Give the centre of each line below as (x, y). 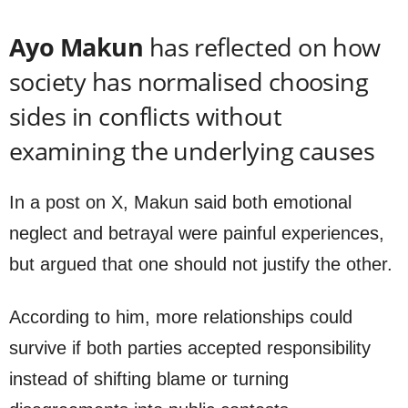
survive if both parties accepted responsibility (190, 348)
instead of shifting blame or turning (149, 379)
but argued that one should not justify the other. (201, 265)
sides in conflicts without (145, 117)
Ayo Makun (76, 47)
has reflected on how (262, 47)
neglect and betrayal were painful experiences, (197, 234)
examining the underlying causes (192, 151)
